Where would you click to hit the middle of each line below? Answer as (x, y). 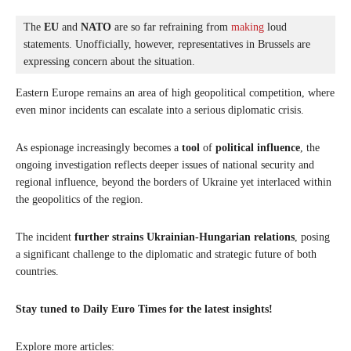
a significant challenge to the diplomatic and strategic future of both (166, 254)
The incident (45, 237)
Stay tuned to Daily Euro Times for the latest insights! (144, 309)
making (248, 27)
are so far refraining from (171, 27)
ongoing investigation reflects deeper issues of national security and (165, 165)
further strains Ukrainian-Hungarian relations (185, 237)
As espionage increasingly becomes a (99, 147)
